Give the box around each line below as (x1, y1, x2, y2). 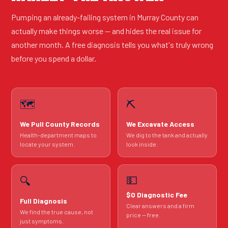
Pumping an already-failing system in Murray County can (11, 12, 198, 22)
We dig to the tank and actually (126, 131, 208, 138)
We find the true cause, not (20, 208, 93, 215)
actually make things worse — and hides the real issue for (11, 26, 202, 36)
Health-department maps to (20, 131, 97, 138)
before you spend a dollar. (11, 53, 96, 63)
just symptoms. (20, 217, 64, 224)
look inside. (126, 140, 158, 148)
